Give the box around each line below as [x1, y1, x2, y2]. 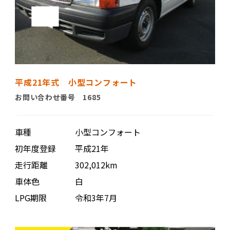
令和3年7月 [75, 191, 118, 204]
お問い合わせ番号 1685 [15, 92, 101, 103]
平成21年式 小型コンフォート [15, 76, 138, 89]
